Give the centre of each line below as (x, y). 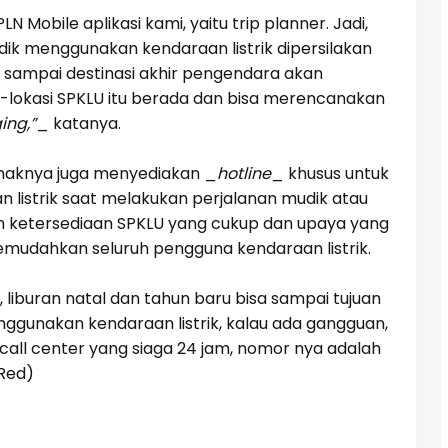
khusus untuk (336, 174)
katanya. (84, 124)
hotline (243, 174)
